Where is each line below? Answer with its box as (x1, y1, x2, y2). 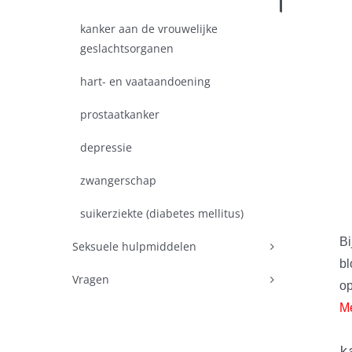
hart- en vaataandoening (80, 74, 211, 89)
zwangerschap (80, 173, 156, 188)
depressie (80, 140, 132, 155)
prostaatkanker (80, 107, 159, 122)
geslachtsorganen (80, 41, 174, 56)
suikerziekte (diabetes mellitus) (80, 206, 244, 221)
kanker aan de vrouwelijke (80, 21, 218, 36)
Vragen (72, 272, 109, 287)
